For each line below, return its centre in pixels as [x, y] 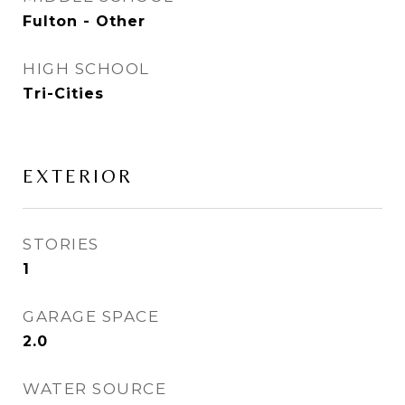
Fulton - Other [84, 21]
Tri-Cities [63, 94]
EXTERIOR [78, 176]
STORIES [61, 244]
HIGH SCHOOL [86, 69]
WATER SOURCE [94, 389]
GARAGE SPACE [91, 316]
